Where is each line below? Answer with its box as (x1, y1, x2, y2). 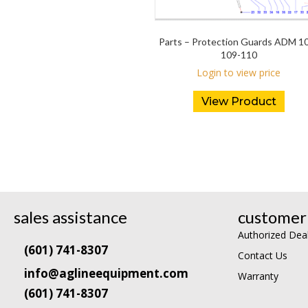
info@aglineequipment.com (24, 265, 188, 282)
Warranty (238, 269, 278, 283)
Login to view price (197, 66, 281, 80)
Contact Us (238, 249, 287, 263)
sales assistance (14, 207, 127, 228)
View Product (201, 95, 276, 109)
